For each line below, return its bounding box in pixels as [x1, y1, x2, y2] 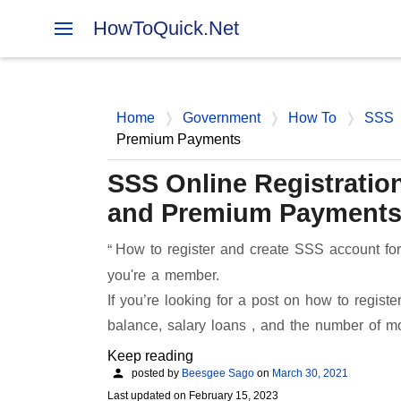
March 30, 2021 [271, 366, 348, 380]
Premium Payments [115, 132, 241, 147]
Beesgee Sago [181, 366, 254, 380]
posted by [128, 366, 182, 380]
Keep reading [107, 347, 193, 363]
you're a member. [107, 267, 219, 283]
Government [182, 110, 260, 125]
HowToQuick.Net [92, 17, 239, 39]
